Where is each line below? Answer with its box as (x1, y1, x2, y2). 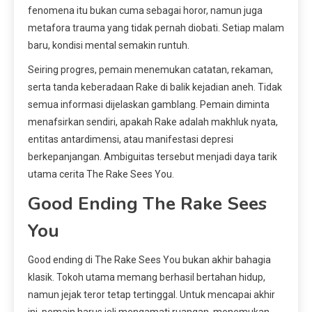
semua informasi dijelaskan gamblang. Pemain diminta (28, 99, 270, 111)
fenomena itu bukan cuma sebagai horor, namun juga (28, 5, 263, 17)
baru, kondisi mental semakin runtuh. (28, 40, 189, 52)
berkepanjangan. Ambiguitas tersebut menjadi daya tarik (28, 151, 277, 163)
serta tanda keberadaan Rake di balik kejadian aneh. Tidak (28, 81, 282, 93)
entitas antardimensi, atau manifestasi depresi (28, 134, 233, 146)
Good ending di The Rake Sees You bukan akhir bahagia (28, 254, 271, 266)
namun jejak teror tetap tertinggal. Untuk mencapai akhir (28, 289, 275, 301)
